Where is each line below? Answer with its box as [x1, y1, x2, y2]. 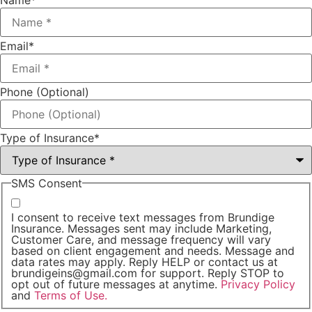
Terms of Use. [34, 288, 107, 303]
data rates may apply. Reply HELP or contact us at [11, 255, 278, 270]
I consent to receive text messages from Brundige [11, 210, 274, 225]
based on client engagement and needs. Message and [11, 244, 295, 258]
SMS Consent [11, 175, 82, 190]
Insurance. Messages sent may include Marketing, [11, 221, 272, 236]
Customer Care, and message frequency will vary [11, 233, 271, 247]
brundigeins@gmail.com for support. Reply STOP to [11, 266, 284, 281]
